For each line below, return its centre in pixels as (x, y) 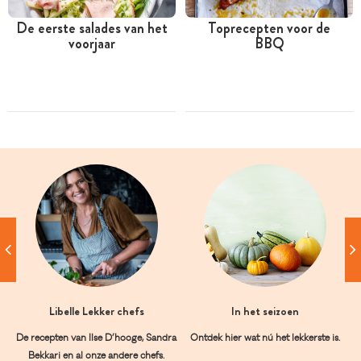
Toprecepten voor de (269, 29)
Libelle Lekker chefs (96, 311)
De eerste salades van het (92, 29)
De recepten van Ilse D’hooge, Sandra (96, 337)
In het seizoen (265, 311)
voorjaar (92, 44)
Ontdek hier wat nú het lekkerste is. (265, 337)
